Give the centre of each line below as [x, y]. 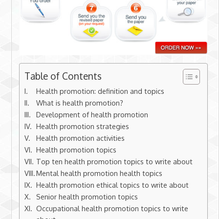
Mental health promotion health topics [99, 173]
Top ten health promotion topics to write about [115, 162]
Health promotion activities [81, 138]
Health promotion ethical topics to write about [113, 185]
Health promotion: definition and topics [100, 91]
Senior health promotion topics [87, 197]
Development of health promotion [92, 115]
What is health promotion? [80, 103]
